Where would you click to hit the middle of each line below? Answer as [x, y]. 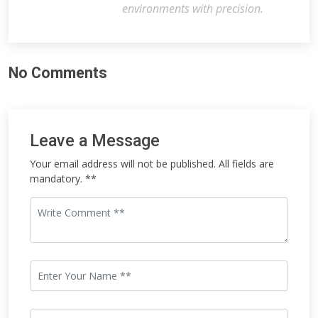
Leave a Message [95, 141]
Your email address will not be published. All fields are [152, 164]
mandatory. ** [63, 179]
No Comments [58, 73]
